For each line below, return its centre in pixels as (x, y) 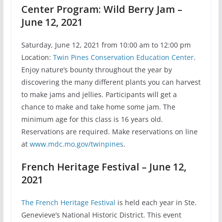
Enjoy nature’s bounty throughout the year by (96, 70)
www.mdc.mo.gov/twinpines (76, 144)
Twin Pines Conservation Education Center (123, 57)
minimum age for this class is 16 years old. (92, 119)
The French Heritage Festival (68, 203)
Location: (37, 57)
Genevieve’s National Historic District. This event (101, 215)
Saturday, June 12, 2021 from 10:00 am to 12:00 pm (106, 45)
